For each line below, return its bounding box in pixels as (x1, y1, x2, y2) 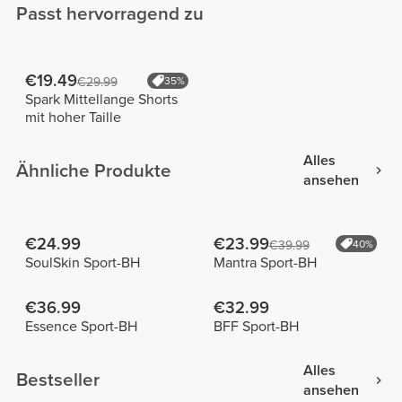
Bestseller (16, 369, 100, 392)
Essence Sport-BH (24, 318, 137, 336)
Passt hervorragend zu (16, 2, 205, 25)
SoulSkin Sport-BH (24, 253, 140, 272)
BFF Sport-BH (213, 318, 299, 336)
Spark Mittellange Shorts (24, 90, 178, 109)
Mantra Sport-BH (213, 253, 317, 272)
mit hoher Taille (24, 108, 121, 127)
